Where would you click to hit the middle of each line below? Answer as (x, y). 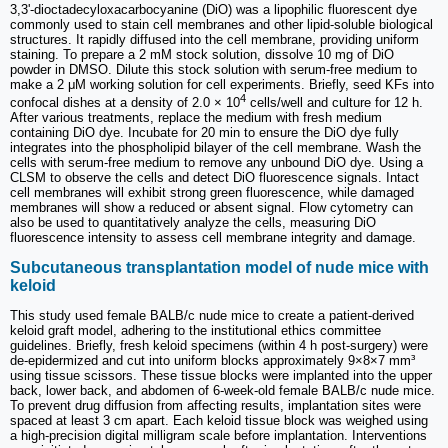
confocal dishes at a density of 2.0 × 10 (125, 103)
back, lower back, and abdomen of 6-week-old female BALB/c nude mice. (222, 390)
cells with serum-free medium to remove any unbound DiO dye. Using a (216, 163)
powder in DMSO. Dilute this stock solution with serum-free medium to (213, 69)
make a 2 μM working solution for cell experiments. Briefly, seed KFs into (222, 84)
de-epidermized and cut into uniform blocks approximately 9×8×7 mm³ (212, 360)
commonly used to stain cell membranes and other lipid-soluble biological (221, 24)
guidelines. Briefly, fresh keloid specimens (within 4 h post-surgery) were (219, 345)
